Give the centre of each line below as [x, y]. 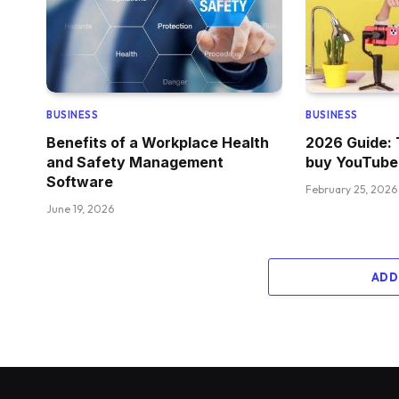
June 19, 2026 [80, 209]
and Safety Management [135, 163]
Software [80, 182]
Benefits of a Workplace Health [158, 143]
